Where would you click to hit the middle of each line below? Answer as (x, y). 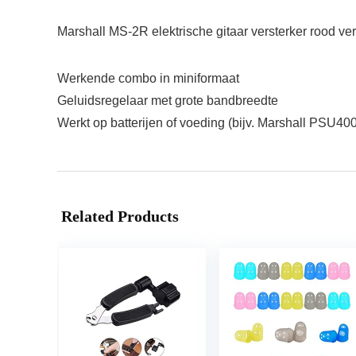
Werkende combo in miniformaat (148, 78)
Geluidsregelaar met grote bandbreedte (168, 100)
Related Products (120, 216)
